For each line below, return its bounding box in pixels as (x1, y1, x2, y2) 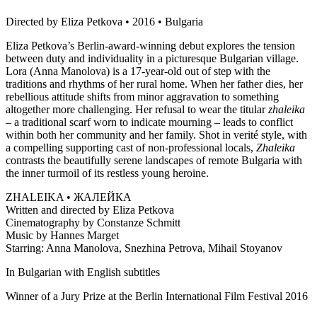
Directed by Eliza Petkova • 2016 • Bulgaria (6, 15, 203, 28)
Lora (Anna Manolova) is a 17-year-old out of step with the (6, 64, 270, 77)
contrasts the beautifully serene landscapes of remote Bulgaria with (6, 154, 302, 166)
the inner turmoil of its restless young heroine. (6, 166, 209, 179)
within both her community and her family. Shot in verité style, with (6, 128, 307, 141)
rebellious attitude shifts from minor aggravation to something (6, 90, 279, 103)
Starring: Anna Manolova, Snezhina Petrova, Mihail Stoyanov (6, 241, 282, 254)
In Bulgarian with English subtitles (6, 265, 160, 278)
